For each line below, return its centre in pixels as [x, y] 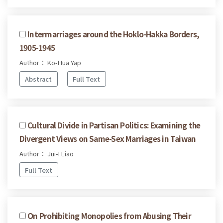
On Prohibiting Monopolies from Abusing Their [109, 216]
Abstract [39, 79]
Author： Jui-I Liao [47, 153]
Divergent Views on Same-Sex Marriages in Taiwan [108, 138]
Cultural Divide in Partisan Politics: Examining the [114, 125]
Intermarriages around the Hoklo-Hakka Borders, [113, 34]
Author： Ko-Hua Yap [50, 63]
